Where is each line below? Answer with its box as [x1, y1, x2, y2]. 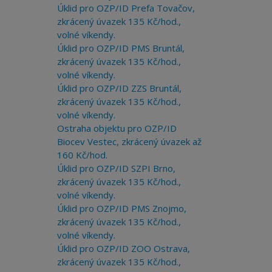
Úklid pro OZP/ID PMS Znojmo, [56, 202, 186, 214]
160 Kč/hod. [56, 149, 107, 161]
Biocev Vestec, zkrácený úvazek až [56, 135, 202, 148]
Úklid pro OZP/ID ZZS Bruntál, [56, 82, 182, 94]
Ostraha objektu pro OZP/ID [56, 122, 177, 134]
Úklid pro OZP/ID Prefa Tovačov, [56, 2, 195, 14]
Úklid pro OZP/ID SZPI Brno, [56, 162, 175, 174]
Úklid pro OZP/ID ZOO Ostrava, [56, 242, 190, 254]
